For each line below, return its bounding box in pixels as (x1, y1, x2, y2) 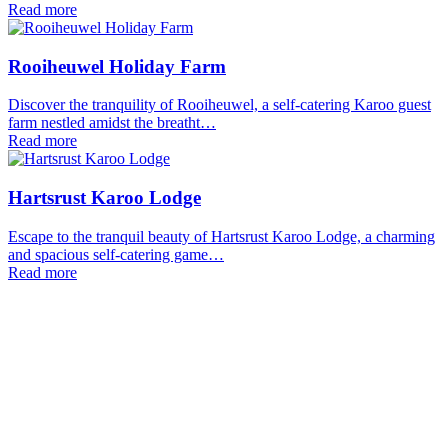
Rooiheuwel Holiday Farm (8, 55, 226, 77)
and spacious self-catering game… (8, 245, 224, 263)
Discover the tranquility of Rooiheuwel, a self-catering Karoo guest (8, 96, 431, 114)
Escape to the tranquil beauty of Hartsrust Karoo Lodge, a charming (8, 227, 435, 245)
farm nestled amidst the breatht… (8, 114, 216, 132)
